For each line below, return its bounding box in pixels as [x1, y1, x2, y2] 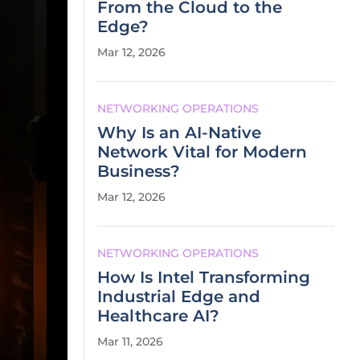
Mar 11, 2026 [97, 334, 163, 349]
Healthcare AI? [97, 306, 219, 325]
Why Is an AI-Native [97, 123, 261, 142]
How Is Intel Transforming [97, 268, 310, 287]
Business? [97, 162, 180, 181]
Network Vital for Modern [97, 142, 307, 162]
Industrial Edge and [97, 287, 260, 306]
